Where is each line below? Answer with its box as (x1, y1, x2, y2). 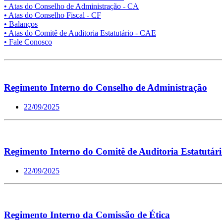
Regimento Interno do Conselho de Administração (4, 82, 207, 93)
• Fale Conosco (4, 37, 52, 46)
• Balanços (4, 19, 38, 28)
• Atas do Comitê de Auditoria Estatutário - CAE (4, 28, 156, 37)
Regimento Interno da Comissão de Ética (4, 210, 170, 221)
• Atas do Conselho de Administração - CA (4, 1, 139, 10)
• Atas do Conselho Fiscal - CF (4, 10, 101, 19)
